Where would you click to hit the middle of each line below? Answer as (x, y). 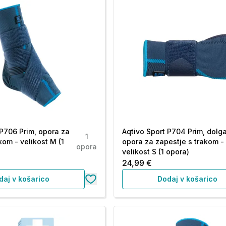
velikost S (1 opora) (156, 152)
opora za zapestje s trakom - (173, 142)
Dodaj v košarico (188, 179)
